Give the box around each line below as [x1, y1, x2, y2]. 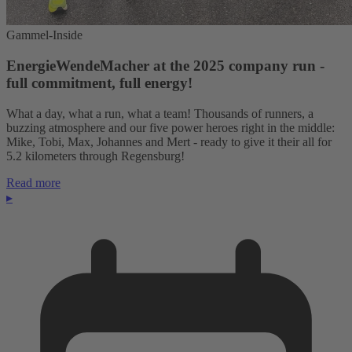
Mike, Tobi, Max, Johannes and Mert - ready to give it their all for [6, 134, 332, 148]
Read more [6, 175, 60, 189]
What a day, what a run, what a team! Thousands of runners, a [6, 106, 313, 120]
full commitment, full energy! [6, 74, 192, 91]
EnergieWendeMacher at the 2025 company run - [6, 57, 324, 74]
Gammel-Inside [6, 28, 82, 42]
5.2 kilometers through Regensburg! [6, 148, 185, 163]
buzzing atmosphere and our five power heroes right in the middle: [6, 120, 335, 134]
